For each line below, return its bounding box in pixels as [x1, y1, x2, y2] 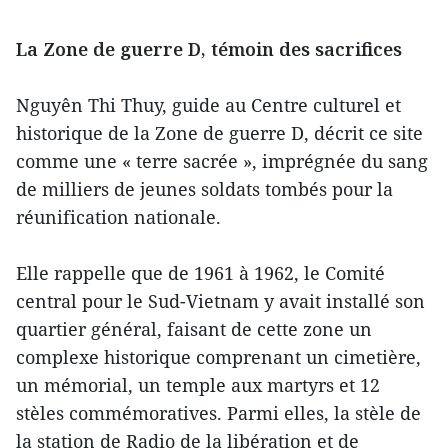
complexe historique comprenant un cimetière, [16, 344, 421, 369]
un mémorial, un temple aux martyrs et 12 [16, 372, 380, 397]
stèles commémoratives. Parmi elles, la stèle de [16, 400, 421, 425]
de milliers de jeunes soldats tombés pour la [16, 176, 393, 201]
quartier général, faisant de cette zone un [16, 316, 372, 341]
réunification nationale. [16, 204, 221, 229]
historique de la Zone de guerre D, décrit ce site [16, 120, 423, 145]
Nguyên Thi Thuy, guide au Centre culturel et [16, 92, 401, 117]
